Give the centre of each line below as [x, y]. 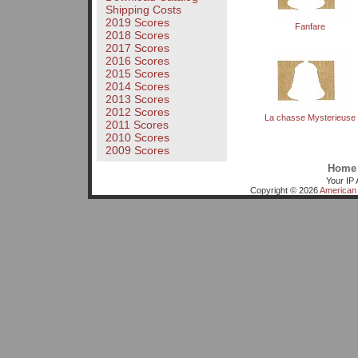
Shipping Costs [143, 10]
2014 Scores [137, 87]
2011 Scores [137, 125]
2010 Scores [137, 138]
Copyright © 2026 [284, 190]
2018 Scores [137, 36]
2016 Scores [137, 61]
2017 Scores [137, 48]
